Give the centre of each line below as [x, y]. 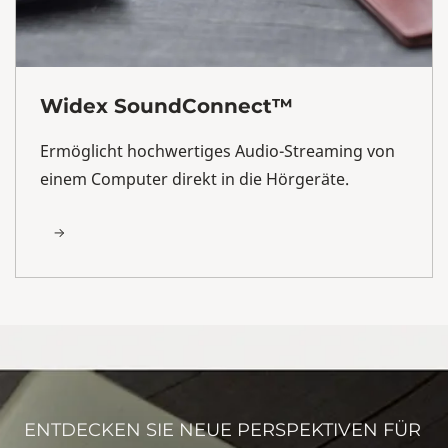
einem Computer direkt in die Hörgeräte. [194, 178]
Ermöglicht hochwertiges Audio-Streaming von [217, 150]
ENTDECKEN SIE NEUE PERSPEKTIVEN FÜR [222, 429]
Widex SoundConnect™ [166, 105]
